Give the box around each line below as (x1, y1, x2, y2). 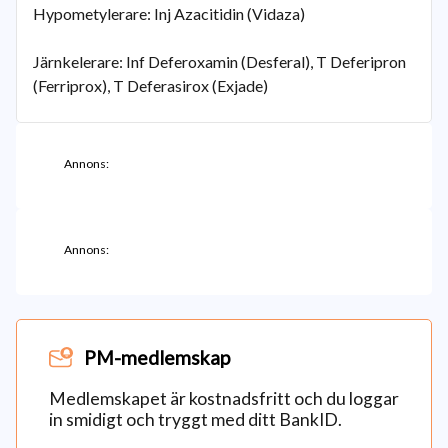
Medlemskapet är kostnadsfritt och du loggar (49, 388, 399, 409)
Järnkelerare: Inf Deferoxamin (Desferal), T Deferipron (33, 52, 406, 71)
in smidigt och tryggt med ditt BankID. (49, 409, 342, 430)
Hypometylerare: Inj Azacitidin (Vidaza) (33, 4, 305, 23)
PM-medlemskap (84, 346, 230, 369)
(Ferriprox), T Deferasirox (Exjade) (33, 76, 268, 95)
